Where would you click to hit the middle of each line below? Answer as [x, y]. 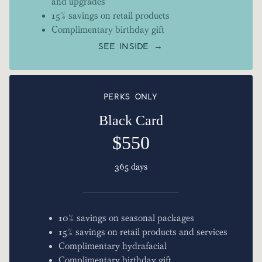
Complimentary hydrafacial [112, 247]
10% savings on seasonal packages [126, 218]
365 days [131, 167]
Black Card [131, 121]
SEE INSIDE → [131, 47]
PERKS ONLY [131, 98]
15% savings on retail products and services [143, 232]
